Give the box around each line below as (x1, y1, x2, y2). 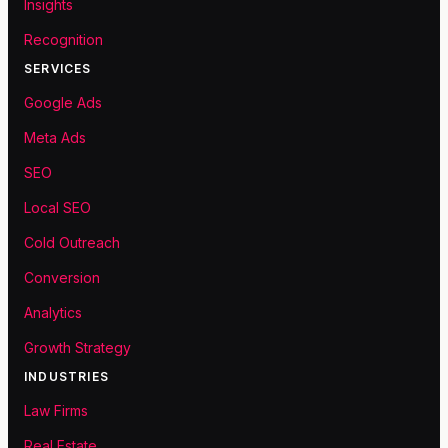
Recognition (24, 31, 103, 49)
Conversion (24, 269, 100, 287)
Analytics (24, 304, 82, 322)
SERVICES (24, 61, 92, 77)
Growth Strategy (24, 339, 131, 357)
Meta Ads (24, 129, 86, 147)
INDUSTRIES (24, 369, 109, 385)
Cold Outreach (24, 234, 120, 252)
